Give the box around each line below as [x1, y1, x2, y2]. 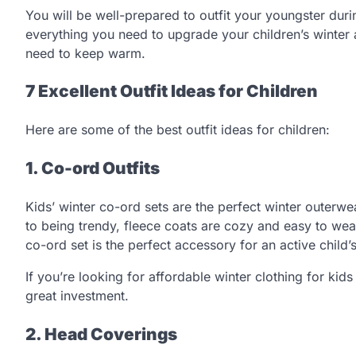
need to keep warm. [25, 44, 145, 61]
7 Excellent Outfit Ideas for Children [25, 81, 318, 102]
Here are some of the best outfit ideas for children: [25, 122, 330, 138]
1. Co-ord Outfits [25, 158, 160, 179]
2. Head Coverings [25, 323, 177, 344]
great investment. [25, 287, 133, 304]
